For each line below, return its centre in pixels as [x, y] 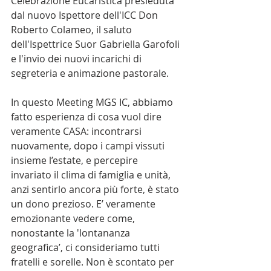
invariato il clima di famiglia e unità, [92, 175]
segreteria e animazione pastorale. [90, 73]
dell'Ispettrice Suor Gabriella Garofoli [96, 44]
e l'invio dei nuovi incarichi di [77, 59]
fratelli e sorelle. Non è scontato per [94, 262]
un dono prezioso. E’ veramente [84, 204]
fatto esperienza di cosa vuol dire [87, 117]
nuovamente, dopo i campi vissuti [89, 146]
